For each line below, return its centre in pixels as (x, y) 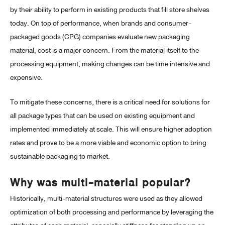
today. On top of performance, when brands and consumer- (101, 24)
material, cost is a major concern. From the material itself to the (104, 51)
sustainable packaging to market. (60, 157)
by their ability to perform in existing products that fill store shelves (110, 10)
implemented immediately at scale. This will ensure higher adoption (111, 130)
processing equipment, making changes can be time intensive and (110, 64)
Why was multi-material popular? (100, 183)
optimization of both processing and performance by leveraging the (112, 212)
